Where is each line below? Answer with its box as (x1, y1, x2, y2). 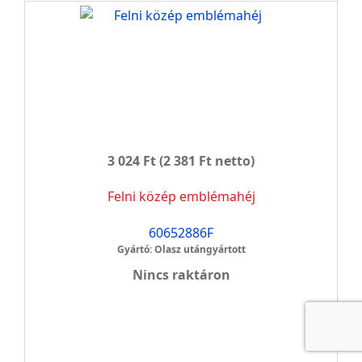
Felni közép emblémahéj (107, 187, 255, 205)
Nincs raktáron (132, 266, 230, 284)
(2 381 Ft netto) (156, 152, 255, 170)
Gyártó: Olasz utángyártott (116, 242, 246, 256)
